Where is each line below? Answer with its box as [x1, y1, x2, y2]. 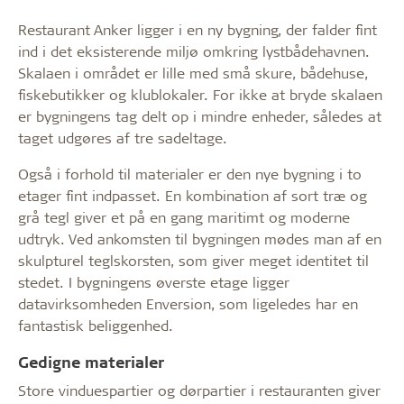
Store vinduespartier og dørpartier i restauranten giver [18, 380, 381, 399]
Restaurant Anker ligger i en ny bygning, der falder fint [18, 19, 377, 39]
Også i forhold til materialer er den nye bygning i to [18, 163, 362, 183]
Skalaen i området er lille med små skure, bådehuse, [18, 62, 368, 82]
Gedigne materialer [18, 351, 164, 372]
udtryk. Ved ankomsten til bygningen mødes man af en [18, 228, 381, 248]
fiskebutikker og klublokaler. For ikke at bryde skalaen [18, 84, 382, 104]
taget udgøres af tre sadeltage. [18, 127, 227, 147]
